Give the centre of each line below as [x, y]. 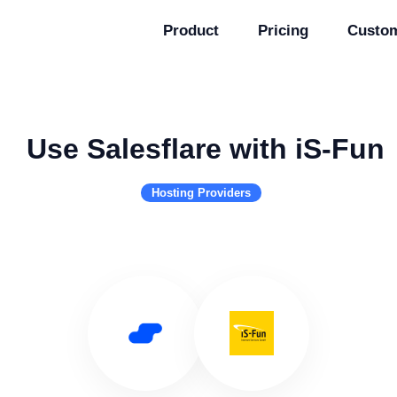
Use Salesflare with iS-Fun [206, 149]
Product [191, 31]
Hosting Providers [201, 193]
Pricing [283, 31]
